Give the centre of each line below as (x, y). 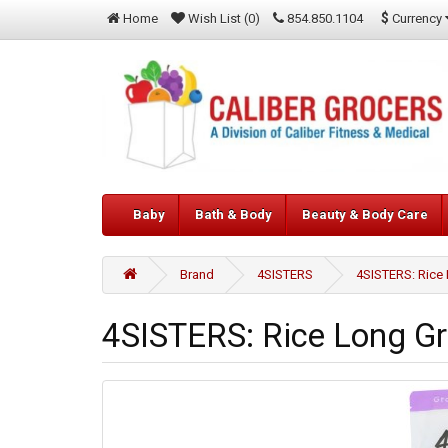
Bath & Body (233, 215)
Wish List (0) (224, 18)
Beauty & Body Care (365, 215)
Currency (417, 18)
